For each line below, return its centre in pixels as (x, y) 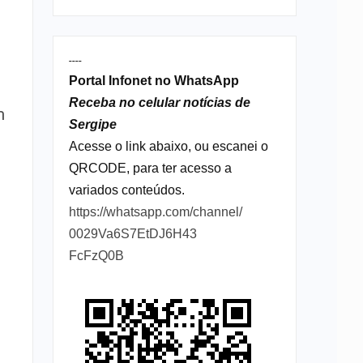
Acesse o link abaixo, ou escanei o (168, 147)
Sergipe (92, 125)
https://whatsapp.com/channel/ (155, 212)
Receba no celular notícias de (159, 103)
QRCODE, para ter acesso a (150, 169)
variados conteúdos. (126, 190)
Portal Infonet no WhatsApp (154, 81)
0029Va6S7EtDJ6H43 (132, 234)
